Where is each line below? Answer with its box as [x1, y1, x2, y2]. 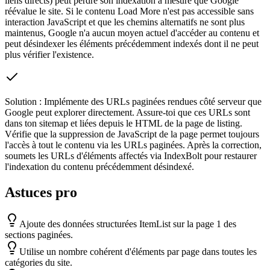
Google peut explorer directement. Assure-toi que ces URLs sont [5, 107, 250, 118]
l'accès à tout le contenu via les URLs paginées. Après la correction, [5, 140, 262, 151]
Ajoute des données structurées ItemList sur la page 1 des [19, 219, 236, 230]
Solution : [5, 96, 42, 107]
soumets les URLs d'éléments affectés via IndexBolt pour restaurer [5, 151, 257, 162]
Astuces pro [5, 184, 77, 201]
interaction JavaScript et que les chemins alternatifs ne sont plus [5, 17, 245, 28]
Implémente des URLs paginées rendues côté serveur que [44, 96, 262, 107]
